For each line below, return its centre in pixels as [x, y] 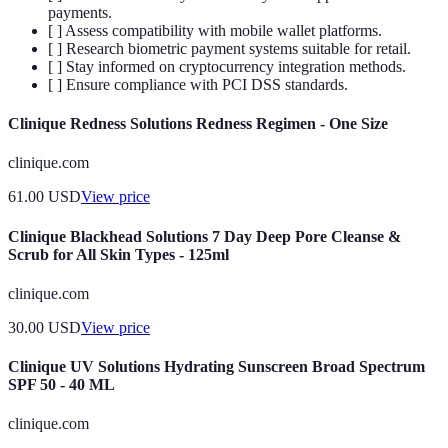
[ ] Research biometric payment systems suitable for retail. [229, 48]
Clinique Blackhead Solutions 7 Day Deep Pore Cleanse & [204, 236]
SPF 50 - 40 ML [61, 385]
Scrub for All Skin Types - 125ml [118, 254]
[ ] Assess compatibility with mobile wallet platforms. [215, 30]
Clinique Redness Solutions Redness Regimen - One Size [198, 124]
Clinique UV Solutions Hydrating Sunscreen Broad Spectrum [216, 367]
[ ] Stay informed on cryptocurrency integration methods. [227, 66]
